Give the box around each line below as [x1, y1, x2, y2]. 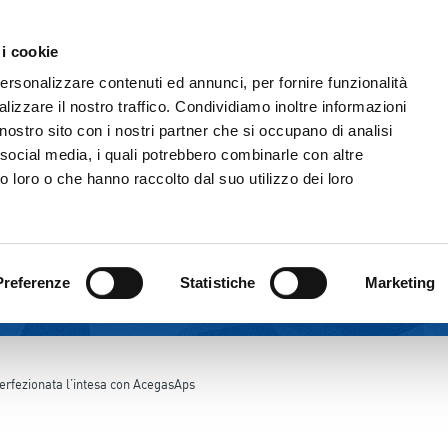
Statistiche [180, 273, 256, 291]
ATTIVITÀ [164, 69, 234, 89]
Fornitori [372, 5, 430, 22]
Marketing [364, 273, 436, 291]
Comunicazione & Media [184, 5, 331, 22]
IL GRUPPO [61, 69, 140, 89]
